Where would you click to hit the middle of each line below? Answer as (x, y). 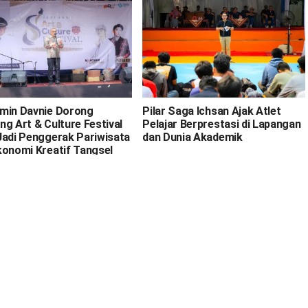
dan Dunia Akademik (192, 137)
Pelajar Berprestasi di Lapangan (222, 124)
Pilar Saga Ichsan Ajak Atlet (212, 111)
